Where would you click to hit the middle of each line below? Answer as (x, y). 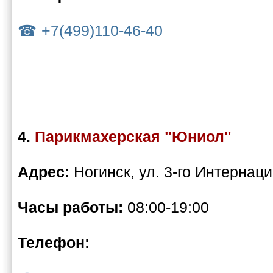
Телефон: (54, 243)
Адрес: (46, 172)
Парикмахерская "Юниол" (133, 137)
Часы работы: (73, 207)
